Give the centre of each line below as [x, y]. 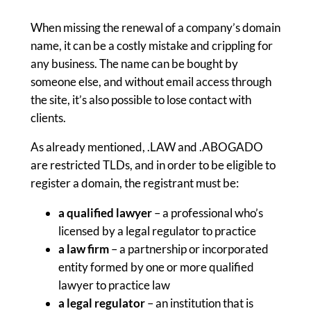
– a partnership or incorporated [190, 249]
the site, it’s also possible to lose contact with [141, 99]
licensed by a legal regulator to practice [157, 231]
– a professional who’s [207, 213]
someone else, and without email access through [151, 81]
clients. [49, 117]
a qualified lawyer [105, 213]
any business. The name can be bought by [134, 63]
